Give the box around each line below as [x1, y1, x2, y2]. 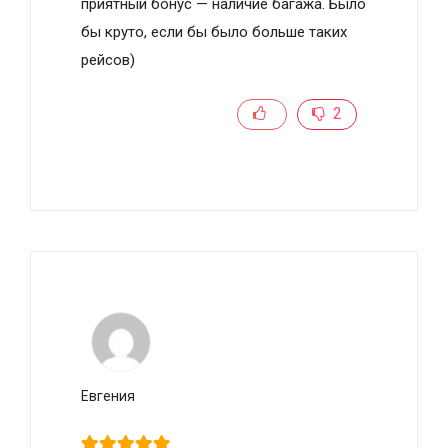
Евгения [81, 388, 135, 404]
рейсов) [81, 51, 135, 69]
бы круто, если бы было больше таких [81, 23, 347, 41]
